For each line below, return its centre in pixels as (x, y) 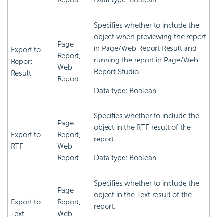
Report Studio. (117, 72)
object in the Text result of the (143, 195)
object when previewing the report (150, 37)
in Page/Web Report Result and (145, 49)
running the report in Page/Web (146, 60)
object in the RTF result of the (142, 128)
